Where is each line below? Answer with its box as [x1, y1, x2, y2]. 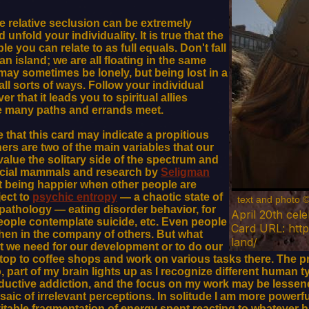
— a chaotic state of [117, 191, 223, 203]
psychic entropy [32, 191, 117, 203]
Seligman [161, 166, 210, 178]
